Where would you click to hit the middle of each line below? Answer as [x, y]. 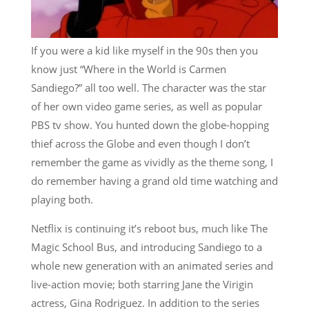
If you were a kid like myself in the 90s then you [144, 50]
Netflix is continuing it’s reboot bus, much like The [149, 228]
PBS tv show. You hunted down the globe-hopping [150, 124]
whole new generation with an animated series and [152, 265]
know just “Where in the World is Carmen [128, 69]
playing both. [62, 199]
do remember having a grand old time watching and [154, 180]
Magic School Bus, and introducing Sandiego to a [146, 247]
